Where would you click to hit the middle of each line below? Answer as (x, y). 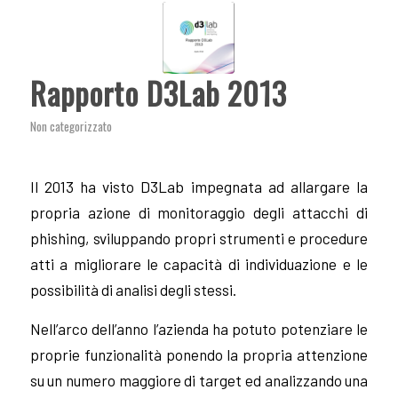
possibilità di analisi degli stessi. (133, 290)
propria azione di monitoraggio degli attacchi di (199, 213)
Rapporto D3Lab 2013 (158, 92)
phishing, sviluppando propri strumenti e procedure (199, 239)
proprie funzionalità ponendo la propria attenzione (199, 354)
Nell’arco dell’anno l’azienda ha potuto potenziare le (199, 329)
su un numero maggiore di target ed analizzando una (199, 380)
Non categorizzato (71, 126)
